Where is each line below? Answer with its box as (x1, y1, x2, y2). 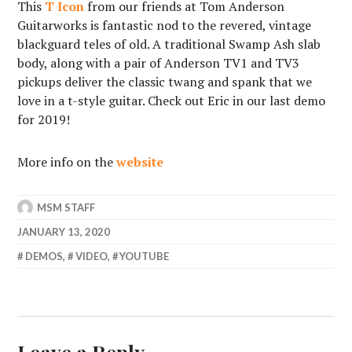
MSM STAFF (37, 200, 96, 214)
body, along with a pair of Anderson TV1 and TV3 (17, 53, 300, 71)
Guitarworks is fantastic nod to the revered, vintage (17, 16, 312, 34)
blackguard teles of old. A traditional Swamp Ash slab (17, 35, 321, 53)
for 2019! (17, 110, 71, 128)
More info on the (17, 152, 117, 170)
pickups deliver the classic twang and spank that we (17, 72, 313, 90)
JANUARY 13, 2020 (17, 225, 111, 238)
